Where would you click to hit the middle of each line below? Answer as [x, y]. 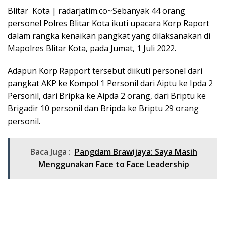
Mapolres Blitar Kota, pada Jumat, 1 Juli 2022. [92, 48]
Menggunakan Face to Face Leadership [114, 164]
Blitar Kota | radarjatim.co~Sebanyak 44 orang [96, 11]
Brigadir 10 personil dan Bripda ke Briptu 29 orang [103, 108]
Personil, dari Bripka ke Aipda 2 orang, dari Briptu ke [107, 96]
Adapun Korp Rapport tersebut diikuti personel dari [105, 71]
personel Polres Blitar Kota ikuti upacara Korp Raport [108, 23]
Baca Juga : [50, 152]
